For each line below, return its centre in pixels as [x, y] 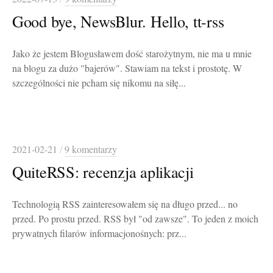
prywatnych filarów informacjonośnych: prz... [99, 234]
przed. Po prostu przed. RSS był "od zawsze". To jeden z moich [135, 219]
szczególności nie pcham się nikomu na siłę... [99, 83]
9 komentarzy [91, 150]
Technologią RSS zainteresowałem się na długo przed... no [125, 204]
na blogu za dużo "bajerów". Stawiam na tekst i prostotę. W [127, 69]
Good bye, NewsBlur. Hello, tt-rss [118, 21]
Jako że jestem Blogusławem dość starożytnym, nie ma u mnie [132, 54]
